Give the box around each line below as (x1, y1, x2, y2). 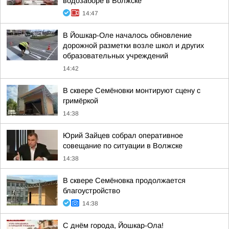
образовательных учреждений (63, 52, 168, 60)
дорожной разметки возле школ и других (63, 41, 204, 50)
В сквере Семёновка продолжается (63, 176, 186, 185)
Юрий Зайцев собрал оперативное (63, 131, 183, 140)
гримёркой (63, 97, 98, 105)
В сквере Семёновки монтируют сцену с (63, 86, 200, 95)
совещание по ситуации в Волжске (63, 142, 182, 150)
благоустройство (63, 187, 120, 195)
